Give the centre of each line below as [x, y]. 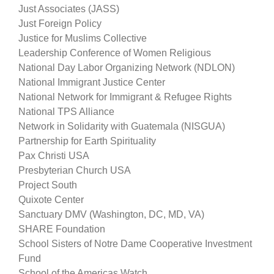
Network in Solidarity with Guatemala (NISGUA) [122, 126]
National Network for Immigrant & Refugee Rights [125, 97]
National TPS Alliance [66, 111]
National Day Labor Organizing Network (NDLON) [127, 67]
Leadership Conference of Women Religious [115, 53]
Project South [48, 185]
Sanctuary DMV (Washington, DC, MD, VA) [111, 214]
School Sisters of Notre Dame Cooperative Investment [135, 243]
